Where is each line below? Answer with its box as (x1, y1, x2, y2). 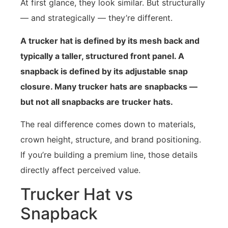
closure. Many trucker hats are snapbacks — (20, 81, 197, 92)
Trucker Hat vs (20, 184, 133, 205)
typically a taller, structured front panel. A (20, 50, 184, 61)
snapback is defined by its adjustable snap (20, 66, 188, 76)
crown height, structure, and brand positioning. (20, 134, 201, 145)
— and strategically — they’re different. (20, 13, 173, 23)
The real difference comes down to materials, (20, 119, 195, 129)
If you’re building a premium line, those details (20, 149, 197, 160)
